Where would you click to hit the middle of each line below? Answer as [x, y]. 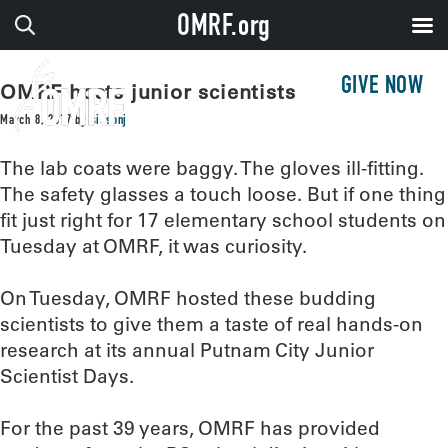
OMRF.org [224, 29]
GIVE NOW [382, 87]
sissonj [109, 121]
